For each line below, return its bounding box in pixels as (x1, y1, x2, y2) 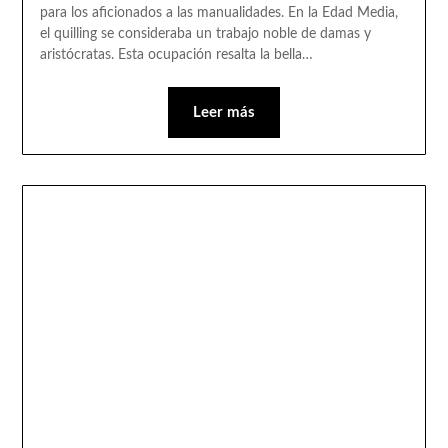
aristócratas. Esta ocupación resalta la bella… (39, 48, 313, 63)
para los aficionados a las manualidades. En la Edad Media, (39, 6, 398, 21)
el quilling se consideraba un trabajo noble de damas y (39, 27, 371, 42)
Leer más (193, 105, 255, 121)
